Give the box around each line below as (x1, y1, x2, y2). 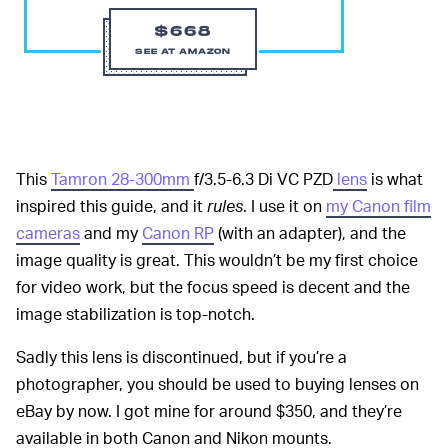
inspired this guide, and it (16, 195, 207, 217)
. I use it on (243, 195, 326, 217)
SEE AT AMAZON (135, 47, 231, 57)
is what (367, 168, 423, 190)
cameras (16, 222, 80, 244)
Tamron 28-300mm (51, 168, 194, 190)
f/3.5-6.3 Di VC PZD (194, 168, 333, 190)
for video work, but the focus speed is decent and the (16, 276, 410, 298)
